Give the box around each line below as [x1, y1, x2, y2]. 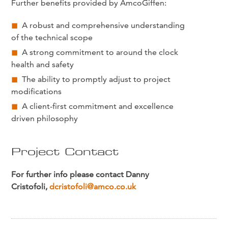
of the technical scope [11, 32, 93, 42]
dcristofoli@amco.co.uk [49, 181, 136, 191]
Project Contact [11, 144, 119, 158]
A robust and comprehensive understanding [22, 20, 185, 30]
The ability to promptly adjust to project [22, 74, 171, 84]
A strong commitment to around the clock [22, 47, 179, 57]
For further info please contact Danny [11, 169, 150, 179]
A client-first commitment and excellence [22, 101, 174, 111]
